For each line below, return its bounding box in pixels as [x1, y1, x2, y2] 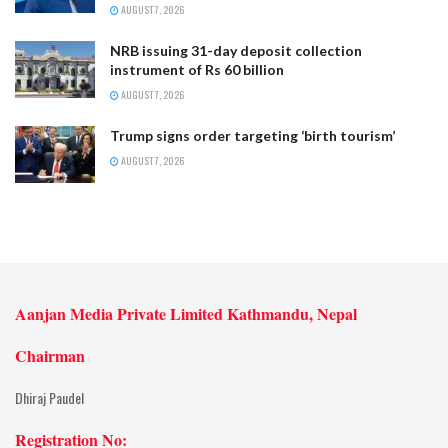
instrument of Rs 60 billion [110, 61, 284, 78]
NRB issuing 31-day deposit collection [110, 42, 362, 59]
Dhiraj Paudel [15, 387, 84, 409]
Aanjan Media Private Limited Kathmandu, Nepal [15, 302, 357, 326]
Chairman [15, 344, 85, 368]
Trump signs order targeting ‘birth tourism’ [110, 127, 395, 144]
